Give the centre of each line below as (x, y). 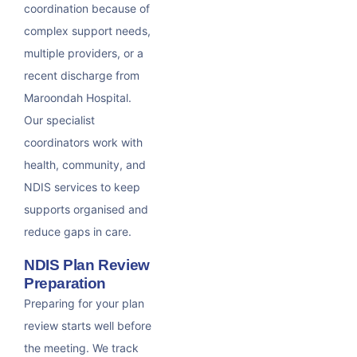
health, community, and (85, 165)
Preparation (65, 284)
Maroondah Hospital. (78, 98)
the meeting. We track (81, 348)
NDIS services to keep (82, 187)
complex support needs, (87, 31)
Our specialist (59, 120)
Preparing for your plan (84, 304)
